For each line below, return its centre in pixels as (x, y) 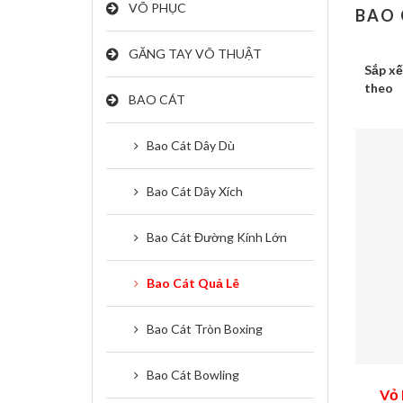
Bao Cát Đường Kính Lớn (217, 237)
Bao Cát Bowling (193, 375)
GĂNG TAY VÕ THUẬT (195, 54)
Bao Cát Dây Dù (191, 145)
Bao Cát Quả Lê (193, 283)
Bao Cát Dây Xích (195, 191)
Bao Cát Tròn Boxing (205, 329)
